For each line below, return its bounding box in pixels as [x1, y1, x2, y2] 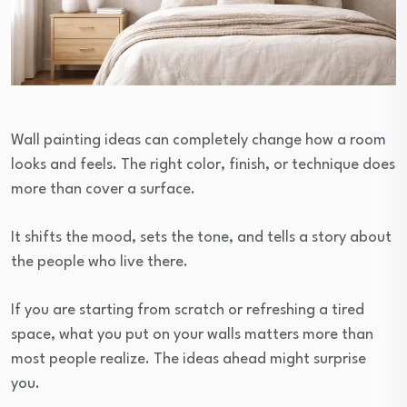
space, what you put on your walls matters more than [11, 327, 373, 343]
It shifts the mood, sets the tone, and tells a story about [11, 230, 392, 246]
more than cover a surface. [11, 182, 195, 198]
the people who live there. [11, 254, 188, 271]
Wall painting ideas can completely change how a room [11, 133, 386, 149]
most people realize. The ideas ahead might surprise [11, 352, 366, 368]
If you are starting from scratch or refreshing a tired [11, 303, 364, 319]
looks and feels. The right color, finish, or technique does [11, 157, 395, 174]
